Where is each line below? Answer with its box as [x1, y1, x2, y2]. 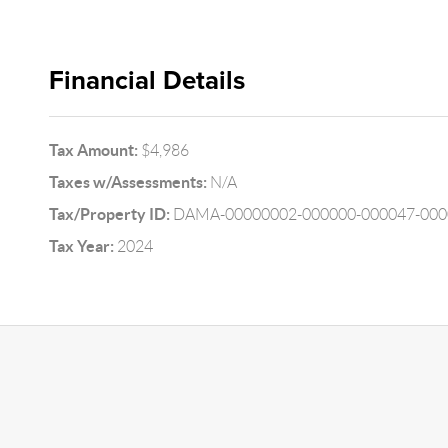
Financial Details [48, 65, 245, 96]
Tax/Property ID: [48, 205, 170, 223]
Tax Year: [48, 237, 114, 255]
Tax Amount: [48, 141, 138, 159]
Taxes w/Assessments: [48, 173, 207, 191]
